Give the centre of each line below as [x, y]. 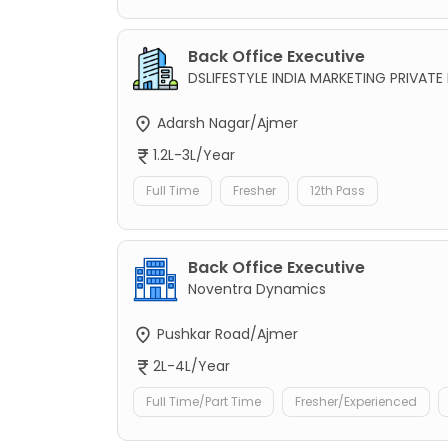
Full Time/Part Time [203, 402]
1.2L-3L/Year [194, 154]
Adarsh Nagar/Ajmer [225, 122]
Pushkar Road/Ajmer [225, 334]
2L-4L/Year [191, 366]
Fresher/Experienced [356, 402]
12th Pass [337, 191]
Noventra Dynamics [257, 289]
